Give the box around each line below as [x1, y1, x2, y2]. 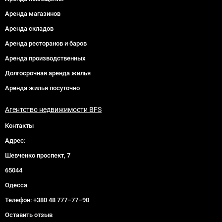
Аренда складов [5, 24, 54, 32]
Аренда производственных [5, 54, 86, 62]
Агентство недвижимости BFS [5, 105, 102, 113]
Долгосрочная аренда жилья [5, 69, 91, 77]
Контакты [5, 121, 34, 129]
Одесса [5, 181, 27, 189]
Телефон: [5, 196, 33, 204]
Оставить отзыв [5, 211, 53, 219]
